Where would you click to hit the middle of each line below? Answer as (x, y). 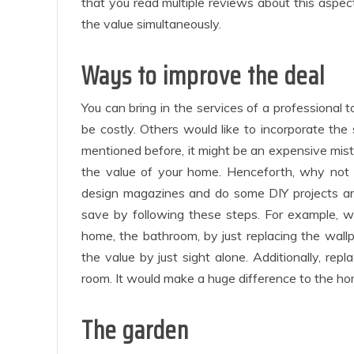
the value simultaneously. (151, 24)
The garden (135, 330)
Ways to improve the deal (203, 76)
